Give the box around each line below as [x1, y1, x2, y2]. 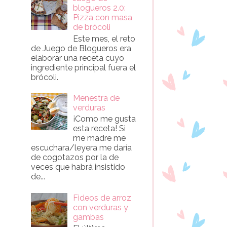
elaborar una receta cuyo [31, 53, 124, 63]
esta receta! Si [73, 124, 126, 134]
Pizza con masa [73, 13, 133, 23]
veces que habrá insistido [31, 162, 125, 172]
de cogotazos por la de [31, 153, 119, 163]
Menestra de [73, 93, 120, 103]
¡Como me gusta [73, 114, 136, 124]
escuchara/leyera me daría [31, 143, 132, 153]
